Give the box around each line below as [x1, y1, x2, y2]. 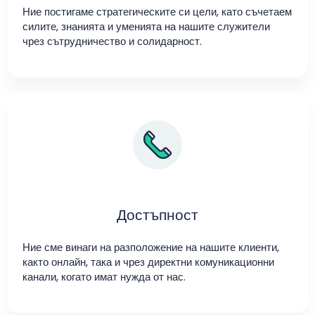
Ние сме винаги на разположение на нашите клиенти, [22, 239, 279, 255]
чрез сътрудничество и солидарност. [22, 33, 202, 49]
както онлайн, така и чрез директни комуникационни [22, 254, 274, 269]
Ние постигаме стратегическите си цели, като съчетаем [22, 4, 292, 19]
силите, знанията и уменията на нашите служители [22, 18, 270, 34]
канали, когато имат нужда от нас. [22, 269, 186, 284]
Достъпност [117, 204, 198, 225]
